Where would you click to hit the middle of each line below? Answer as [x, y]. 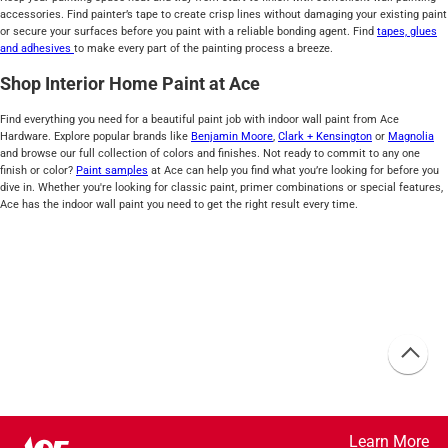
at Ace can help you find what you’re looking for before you [293, 171]
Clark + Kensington [325, 137]
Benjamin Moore [232, 137]
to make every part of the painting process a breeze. [205, 48]
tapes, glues [407, 31]
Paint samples [112, 171]
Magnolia [411, 137]
